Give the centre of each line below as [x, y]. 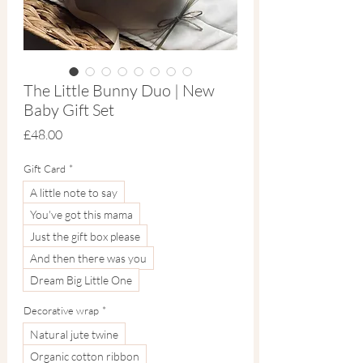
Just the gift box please [85, 236]
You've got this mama [81, 214]
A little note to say [74, 192]
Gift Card [45, 168]
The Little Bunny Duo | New [119, 90]
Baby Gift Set [69, 109]
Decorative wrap [61, 310]
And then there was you [88, 258]
